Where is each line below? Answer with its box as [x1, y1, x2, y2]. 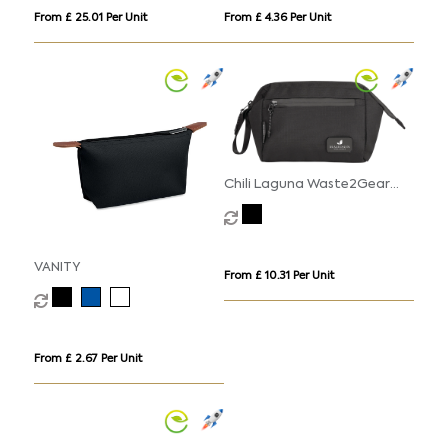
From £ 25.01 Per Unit [33, 12, 147, 24]
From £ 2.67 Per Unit [33, 353, 142, 365]
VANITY [33, 260, 81, 274]
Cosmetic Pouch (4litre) [223, 197, 378, 211]
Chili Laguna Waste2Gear [223, 178, 390, 192]
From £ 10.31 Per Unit [223, 271, 334, 283]
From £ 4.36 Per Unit [223, 12, 331, 24]
